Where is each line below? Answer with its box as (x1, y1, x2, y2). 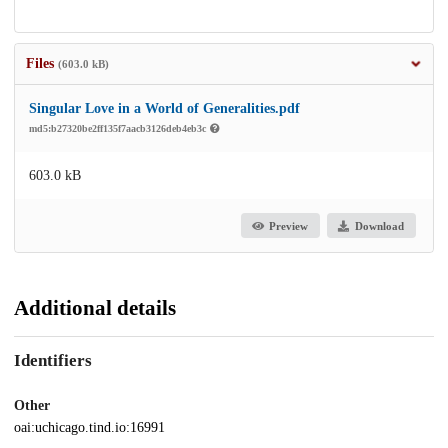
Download (354, 219, 404, 232)
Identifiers (14, 350, 92, 370)
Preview (269, 219, 309, 232)
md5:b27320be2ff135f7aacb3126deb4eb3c (29, 123, 209, 135)
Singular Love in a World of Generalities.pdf (29, 101, 300, 117)
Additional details (14, 296, 176, 321)
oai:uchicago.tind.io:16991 (14, 419, 165, 435)
